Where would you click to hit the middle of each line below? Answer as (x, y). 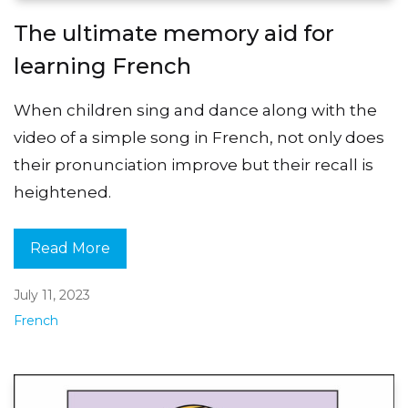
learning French (102, 66)
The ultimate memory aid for (174, 34)
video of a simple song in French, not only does (199, 138)
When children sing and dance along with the (195, 111)
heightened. (62, 193)
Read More (70, 248)
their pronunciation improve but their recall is (194, 165)
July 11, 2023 (52, 295)
